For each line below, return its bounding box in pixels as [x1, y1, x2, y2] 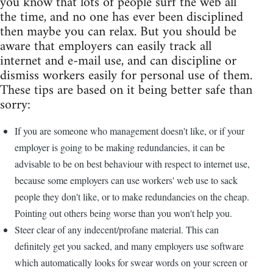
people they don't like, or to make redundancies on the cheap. [15, 190, 249, 204]
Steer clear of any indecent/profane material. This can [15, 223, 219, 236]
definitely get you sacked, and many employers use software [15, 239, 244, 253]
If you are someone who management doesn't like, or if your [15, 124, 244, 138]
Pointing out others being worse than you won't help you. [15, 207, 232, 220]
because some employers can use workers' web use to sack [15, 174, 238, 187]
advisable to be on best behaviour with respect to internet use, [15, 157, 250, 171]
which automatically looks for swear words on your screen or [15, 256, 247, 269]
